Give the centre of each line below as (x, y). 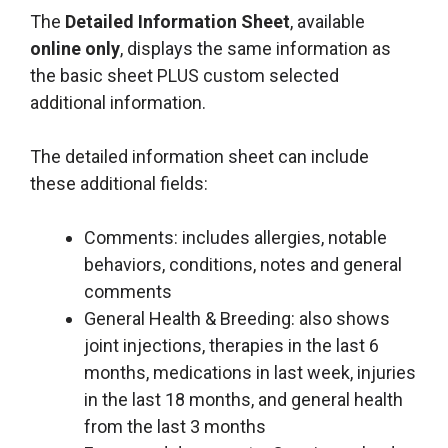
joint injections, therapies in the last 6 (231, 346)
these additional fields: (119, 184)
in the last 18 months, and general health (243, 400)
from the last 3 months (175, 427)
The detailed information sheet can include (199, 157)
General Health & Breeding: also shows (237, 319)
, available (327, 22)
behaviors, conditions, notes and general (243, 265)
